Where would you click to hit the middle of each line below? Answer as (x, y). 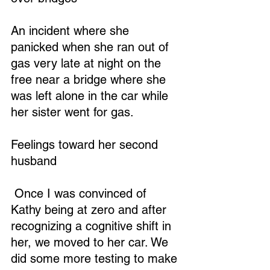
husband (34, 161)
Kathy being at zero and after (90, 210)
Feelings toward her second (86, 145)
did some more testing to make (96, 259)
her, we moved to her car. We (91, 242)
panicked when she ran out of (92, 47)
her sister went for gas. (72, 112)
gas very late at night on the (88, 63)
